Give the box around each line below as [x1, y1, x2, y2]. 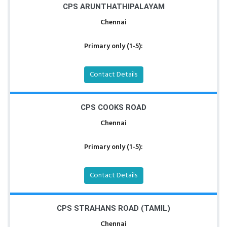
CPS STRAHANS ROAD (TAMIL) [57, 204, 170, 213]
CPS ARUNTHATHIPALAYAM [62, 2, 165, 11]
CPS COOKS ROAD [81, 103, 146, 112]
